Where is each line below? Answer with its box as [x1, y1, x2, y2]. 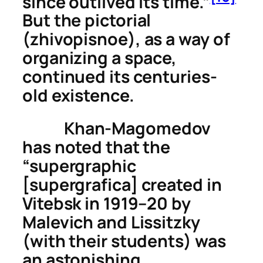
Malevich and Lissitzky [22, 211, 200, 234]
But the [22, 9, 85, 32]
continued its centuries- [22, 65, 217, 89]
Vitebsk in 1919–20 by [22, 192, 191, 215]
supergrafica [29, 173, 131, 197]
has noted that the [22, 136, 171, 159]
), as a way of [127, 28, 230, 51]
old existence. [22, 84, 134, 107]
